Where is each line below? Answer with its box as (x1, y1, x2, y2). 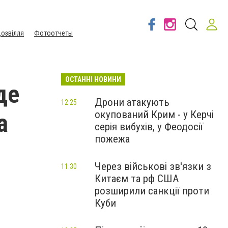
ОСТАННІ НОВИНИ (65, 75, 121, 83)
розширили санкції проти (95, 185, 209, 197)
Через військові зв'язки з (95, 160, 211, 173)
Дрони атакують (95, 96, 169, 108)
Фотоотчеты (34, 29, 73, 37)
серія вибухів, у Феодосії (95, 121, 203, 133)
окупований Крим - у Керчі (95, 108, 214, 121)
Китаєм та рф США (95, 173, 179, 185)
